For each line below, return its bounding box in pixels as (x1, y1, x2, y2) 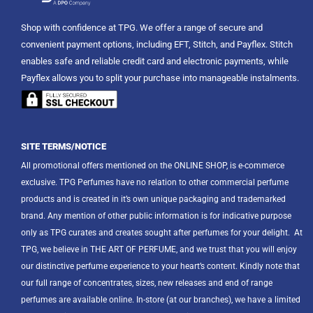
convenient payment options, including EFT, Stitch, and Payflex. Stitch (21, 39, 293, 50)
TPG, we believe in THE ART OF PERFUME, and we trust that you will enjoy (21, 244, 297, 254)
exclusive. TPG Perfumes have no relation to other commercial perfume (21, 177, 289, 187)
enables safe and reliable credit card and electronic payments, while (21, 56, 289, 67)
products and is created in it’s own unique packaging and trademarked (21, 194, 286, 204)
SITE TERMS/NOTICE (21, 140, 106, 152)
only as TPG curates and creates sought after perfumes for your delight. (21, 227, 294, 238)
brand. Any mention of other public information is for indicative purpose (21, 210, 291, 221)
